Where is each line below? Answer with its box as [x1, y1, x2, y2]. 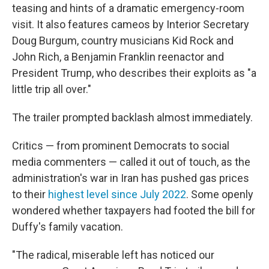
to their [12, 188, 48, 201]
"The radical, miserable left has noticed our [12, 249, 214, 262]
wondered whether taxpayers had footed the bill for [12, 204, 255, 217]
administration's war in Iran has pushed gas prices [12, 172, 249, 185]
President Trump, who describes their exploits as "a [12, 67, 256, 80]
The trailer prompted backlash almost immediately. [12, 111, 253, 124]
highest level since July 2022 [48, 188, 186, 201]
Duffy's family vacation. [12, 220, 123, 234]
